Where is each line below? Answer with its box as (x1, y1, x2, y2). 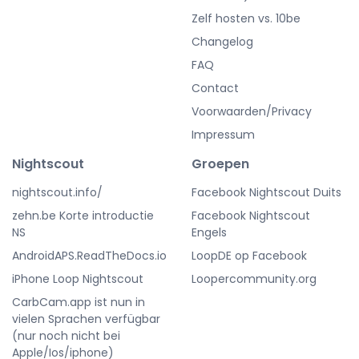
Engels (192, 224, 227, 240)
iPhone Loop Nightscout (12, 270, 143, 287)
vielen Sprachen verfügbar (12, 310, 160, 327)
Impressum (192, 126, 255, 143)
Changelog (192, 33, 253, 50)
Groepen (192, 154, 249, 173)
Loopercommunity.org (192, 270, 317, 287)
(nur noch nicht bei (12, 327, 120, 344)
